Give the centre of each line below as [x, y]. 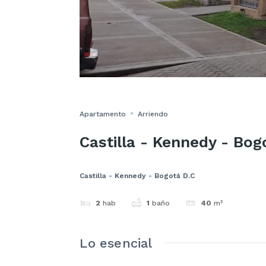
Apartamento [103, 114]
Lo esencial [116, 243]
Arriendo [153, 114]
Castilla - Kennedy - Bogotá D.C [137, 175]
